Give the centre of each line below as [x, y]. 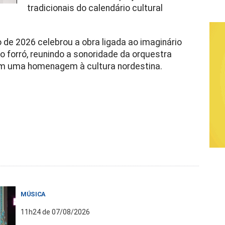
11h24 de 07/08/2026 [55, 212]
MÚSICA [33, 194]
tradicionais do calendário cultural [95, 8]
